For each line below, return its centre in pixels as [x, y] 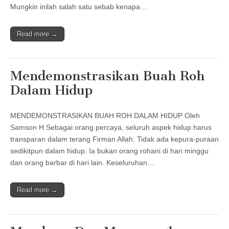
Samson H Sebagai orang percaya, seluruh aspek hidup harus [111, 127]
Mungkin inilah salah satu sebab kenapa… [79, 6]
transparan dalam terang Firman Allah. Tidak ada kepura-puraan [114, 139]
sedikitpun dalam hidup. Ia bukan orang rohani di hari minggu [109, 151]
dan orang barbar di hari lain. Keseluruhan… [82, 162]
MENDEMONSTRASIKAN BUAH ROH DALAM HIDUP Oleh [105, 115]
